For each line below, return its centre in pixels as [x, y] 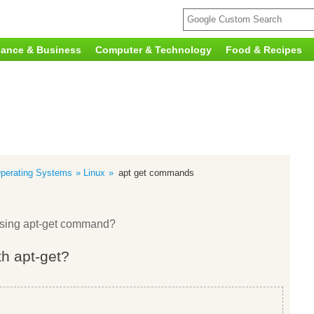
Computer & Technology [153, 50]
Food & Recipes [264, 50]
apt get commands [156, 173]
